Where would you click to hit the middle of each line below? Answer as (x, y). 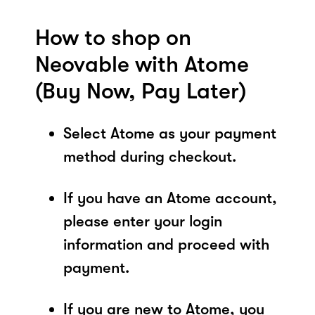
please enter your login (143, 221)
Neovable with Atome (142, 64)
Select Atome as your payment (170, 133)
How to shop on (113, 37)
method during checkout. (150, 156)
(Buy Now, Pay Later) (141, 91)
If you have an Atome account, (170, 198)
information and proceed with (166, 244)
